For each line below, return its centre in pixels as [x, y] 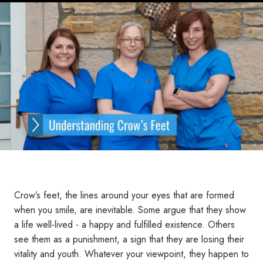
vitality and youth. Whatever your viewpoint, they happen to [131, 254]
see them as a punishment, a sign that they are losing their [129, 239]
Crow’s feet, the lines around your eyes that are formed [124, 195]
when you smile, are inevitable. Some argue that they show [130, 210]
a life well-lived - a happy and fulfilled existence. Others [124, 224]
